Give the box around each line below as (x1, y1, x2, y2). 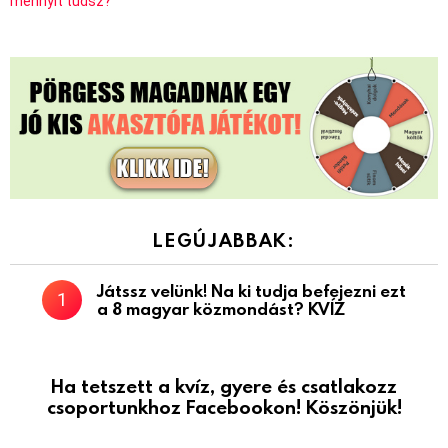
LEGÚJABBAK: (153, 227, 295, 253)
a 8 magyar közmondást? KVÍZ (97, 298, 345, 320)
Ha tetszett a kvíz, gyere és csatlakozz (51, 373, 397, 399)
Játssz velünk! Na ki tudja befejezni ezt (97, 280, 406, 302)
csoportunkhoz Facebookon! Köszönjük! (46, 394, 402, 420)
